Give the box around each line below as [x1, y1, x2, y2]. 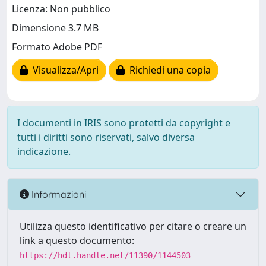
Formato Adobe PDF [12, 40, 102, 54]
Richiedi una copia [125, 64, 211, 77]
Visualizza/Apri [28, 64, 99, 77]
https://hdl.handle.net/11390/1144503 [20, 251, 191, 260]
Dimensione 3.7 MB [12, 21, 99, 35]
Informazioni [29, 188, 86, 200]
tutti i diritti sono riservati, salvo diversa [17, 131, 195, 144]
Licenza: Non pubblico [12, 2, 110, 16]
